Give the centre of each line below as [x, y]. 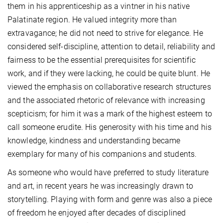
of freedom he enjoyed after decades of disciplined [97, 213]
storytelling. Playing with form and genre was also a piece [110, 199]
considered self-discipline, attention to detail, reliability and [111, 46]
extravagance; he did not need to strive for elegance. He [105, 33]
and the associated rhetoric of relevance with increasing [106, 100]
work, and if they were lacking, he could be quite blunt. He [109, 73]
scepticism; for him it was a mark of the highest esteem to [110, 113]
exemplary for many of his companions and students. [102, 154]
